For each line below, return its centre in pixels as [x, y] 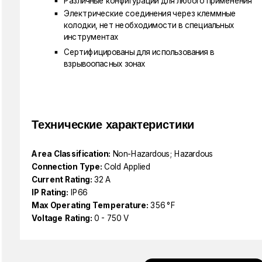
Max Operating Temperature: [90, 205]
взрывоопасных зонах [105, 64]
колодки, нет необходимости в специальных [149, 25]
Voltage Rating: [62, 218]
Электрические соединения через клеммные [150, 13]
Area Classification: [71, 154]
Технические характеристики [113, 125]
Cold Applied [127, 167]
